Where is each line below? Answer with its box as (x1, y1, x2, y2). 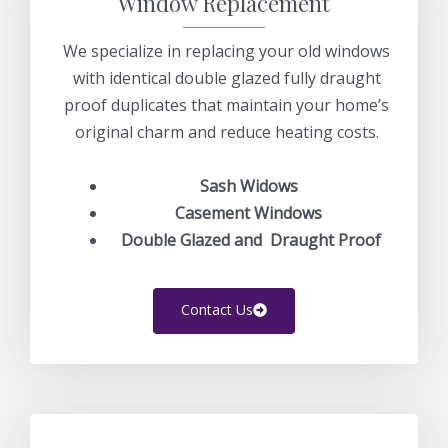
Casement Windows (175, 202, 327, 225)
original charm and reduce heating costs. (74, 121, 379, 144)
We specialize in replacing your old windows (63, 40, 391, 63)
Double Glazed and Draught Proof (120, 229, 381, 252)
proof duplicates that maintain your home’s (64, 94, 390, 117)
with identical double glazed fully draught (72, 67, 381, 90)
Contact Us (181, 300, 253, 320)
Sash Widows (199, 175, 302, 198)
